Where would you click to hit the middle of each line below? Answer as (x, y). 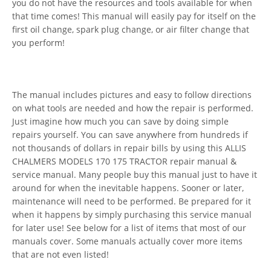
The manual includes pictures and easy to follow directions (132, 94)
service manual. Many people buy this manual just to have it (135, 174)
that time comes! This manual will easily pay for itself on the (134, 16)
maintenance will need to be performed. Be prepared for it (132, 201)
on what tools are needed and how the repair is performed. (133, 108)
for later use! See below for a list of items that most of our (129, 227)
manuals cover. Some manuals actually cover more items (127, 241)
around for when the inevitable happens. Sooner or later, (128, 188)
